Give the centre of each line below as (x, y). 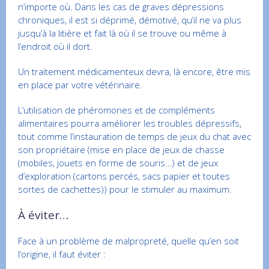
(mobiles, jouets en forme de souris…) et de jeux (118, 163)
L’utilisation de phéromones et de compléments (116, 110)
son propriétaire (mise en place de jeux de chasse (121, 150)
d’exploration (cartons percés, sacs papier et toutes (124, 176)
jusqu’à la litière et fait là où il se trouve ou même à (122, 33)
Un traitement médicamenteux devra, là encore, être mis (134, 72)
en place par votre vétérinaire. (80, 85)
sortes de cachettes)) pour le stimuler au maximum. (125, 189)
